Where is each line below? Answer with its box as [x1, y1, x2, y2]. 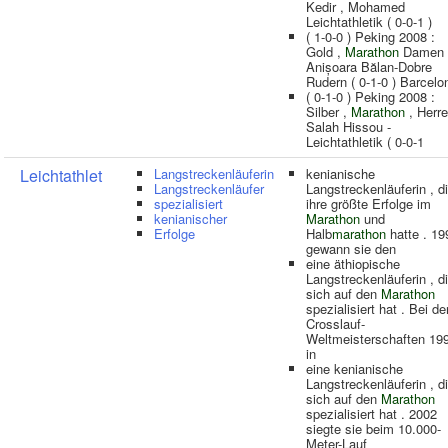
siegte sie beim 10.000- [306, 419, 441, 438]
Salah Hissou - [306, 117, 391, 136]
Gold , [306, 42, 345, 61]
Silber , [306, 102, 351, 121]
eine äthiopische [306, 254, 400, 273]
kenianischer [154, 209, 227, 228]
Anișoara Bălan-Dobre [306, 57, 432, 76]
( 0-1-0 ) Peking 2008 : [306, 87, 435, 106]
